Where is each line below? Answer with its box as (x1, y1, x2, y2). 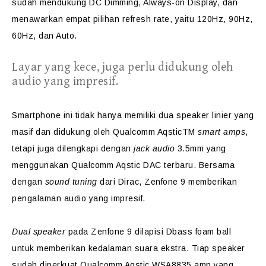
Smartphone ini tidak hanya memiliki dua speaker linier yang (12, 110, 254, 120)
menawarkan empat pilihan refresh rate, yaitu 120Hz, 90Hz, (12, 14, 253, 24)
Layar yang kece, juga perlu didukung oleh (12, 61, 233, 74)
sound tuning (42, 177, 97, 186)
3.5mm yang (175, 144, 226, 153)
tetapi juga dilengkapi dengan (12, 144, 134, 153)
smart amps (198, 127, 245, 137)
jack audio (134, 144, 175, 153)
